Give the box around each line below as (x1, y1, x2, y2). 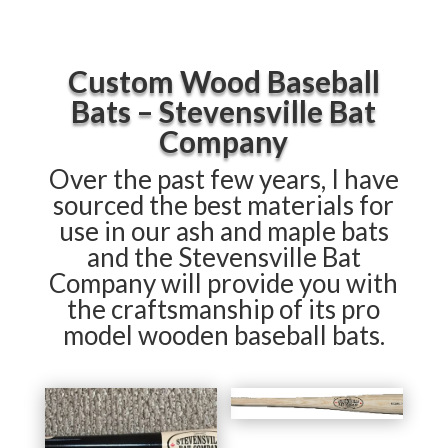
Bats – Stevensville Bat (71, 93, 377, 129)
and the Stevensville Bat (86, 241, 361, 273)
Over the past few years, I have (48, 163, 399, 195)
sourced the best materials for (53, 189, 395, 221)
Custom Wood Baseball (67, 63, 380, 99)
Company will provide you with (49, 267, 399, 299)
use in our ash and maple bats (58, 215, 389, 247)
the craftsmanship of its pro (67, 293, 381, 325)
